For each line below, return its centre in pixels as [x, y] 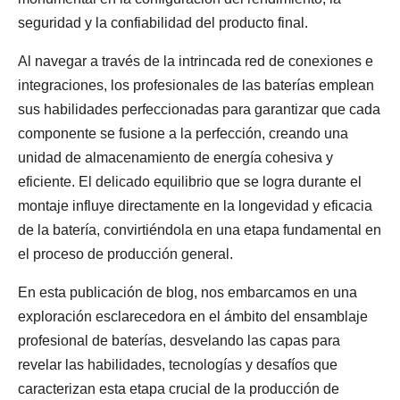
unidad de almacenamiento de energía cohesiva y [175, 158]
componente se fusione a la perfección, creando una [183, 133]
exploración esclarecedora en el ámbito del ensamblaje [193, 317]
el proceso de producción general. [125, 254]
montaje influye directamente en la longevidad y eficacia [195, 206]
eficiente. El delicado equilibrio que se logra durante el [190, 182]
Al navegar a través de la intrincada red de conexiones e [196, 61]
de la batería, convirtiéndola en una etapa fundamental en [200, 230]
